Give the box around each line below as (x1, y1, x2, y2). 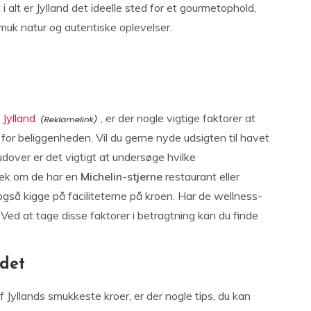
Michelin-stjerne (81, 169, 162, 183)
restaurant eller (162, 169, 239, 183)
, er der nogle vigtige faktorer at (101, 111, 255, 125)
